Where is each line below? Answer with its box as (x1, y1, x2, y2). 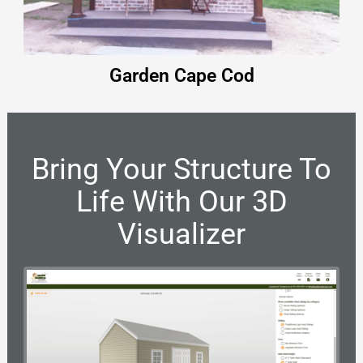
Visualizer (117, 217, 246, 252)
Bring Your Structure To (32, 152, 331, 187)
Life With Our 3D (75, 185, 288, 220)
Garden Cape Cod (109, 64, 254, 88)
